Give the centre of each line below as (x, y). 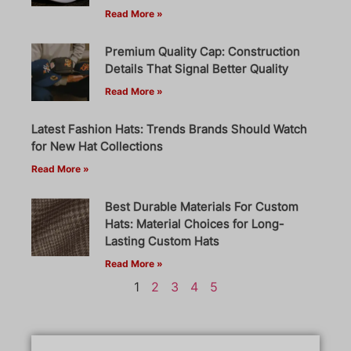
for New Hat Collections (97, 147)
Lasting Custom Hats (162, 241)
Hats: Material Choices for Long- (194, 224)
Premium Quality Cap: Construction (202, 52)
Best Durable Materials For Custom (201, 207)
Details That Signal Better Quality (196, 69)
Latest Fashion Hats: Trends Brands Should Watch (169, 129)
